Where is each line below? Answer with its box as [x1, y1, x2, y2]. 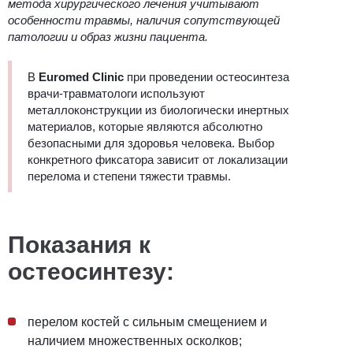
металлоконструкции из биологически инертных [28, 102, 289, 117]
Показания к [8, 231, 150, 258]
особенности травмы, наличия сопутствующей [8, 13, 280, 27]
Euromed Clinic [35, 69, 124, 84]
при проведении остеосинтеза [124, 69, 289, 84]
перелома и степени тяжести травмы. [28, 169, 234, 183]
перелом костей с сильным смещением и [28, 314, 267, 329]
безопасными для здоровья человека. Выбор [28, 136, 274, 150]
